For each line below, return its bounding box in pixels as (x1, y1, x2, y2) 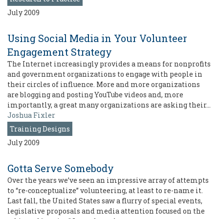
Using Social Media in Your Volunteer (7, 32, 187, 45)
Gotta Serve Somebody (7, 162, 114, 175)
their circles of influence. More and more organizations (7, 80, 200, 89)
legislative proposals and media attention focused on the (7, 206, 205, 216)
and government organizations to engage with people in (7, 69, 202, 79)
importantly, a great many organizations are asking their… (7, 100, 211, 110)
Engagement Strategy (7, 45, 112, 59)
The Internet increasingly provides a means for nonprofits (7, 59, 211, 69)
